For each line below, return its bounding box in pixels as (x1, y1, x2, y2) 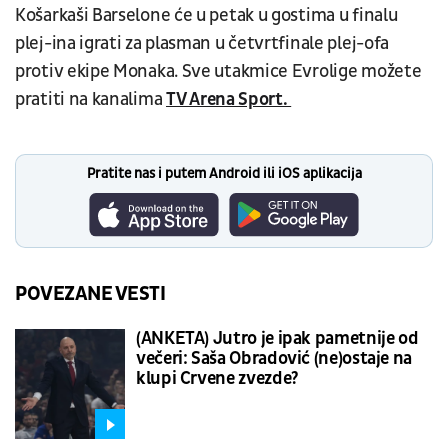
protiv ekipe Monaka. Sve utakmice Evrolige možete (15, 59, 422, 83)
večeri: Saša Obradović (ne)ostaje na (136, 346, 413, 370)
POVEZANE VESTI (15, 281, 166, 306)
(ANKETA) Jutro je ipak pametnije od (136, 326, 419, 350)
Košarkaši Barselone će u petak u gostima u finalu (15, 3, 398, 27)
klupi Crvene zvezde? (136, 366, 299, 390)
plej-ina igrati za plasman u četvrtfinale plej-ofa (15, 31, 390, 55)
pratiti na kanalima (15, 87, 166, 111)
